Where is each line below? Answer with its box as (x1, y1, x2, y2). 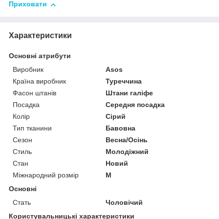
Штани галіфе (106, 89, 153, 97)
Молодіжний (106, 148, 149, 156)
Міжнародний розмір (13, 171, 79, 179)
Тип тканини (13, 124, 52, 132)
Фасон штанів (13, 89, 56, 97)
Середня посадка (106, 101, 165, 109)
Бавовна (106, 124, 136, 132)
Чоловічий (106, 198, 143, 207)
